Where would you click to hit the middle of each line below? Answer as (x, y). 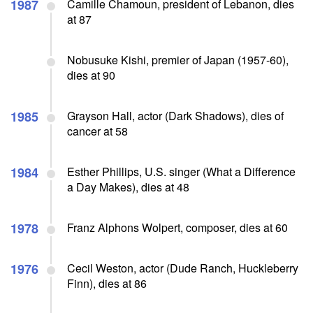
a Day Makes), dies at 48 (128, 187)
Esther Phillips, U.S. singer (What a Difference (181, 171)
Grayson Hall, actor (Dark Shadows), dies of (175, 115)
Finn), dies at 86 (107, 283)
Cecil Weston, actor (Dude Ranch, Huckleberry (183, 268)
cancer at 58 (97, 131)
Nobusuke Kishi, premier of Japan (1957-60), (178, 59)
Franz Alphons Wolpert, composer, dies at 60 (177, 227)
